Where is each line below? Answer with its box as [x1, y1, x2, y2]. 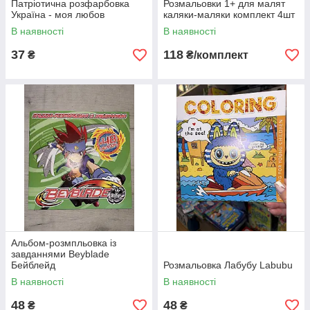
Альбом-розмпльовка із [11, 237, 116, 248]
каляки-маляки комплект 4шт [163, 9, 295, 20]
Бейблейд [11, 259, 55, 271]
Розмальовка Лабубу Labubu [163, 259, 293, 271]
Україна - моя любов [11, 9, 104, 20]
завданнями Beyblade [11, 248, 109, 259]
